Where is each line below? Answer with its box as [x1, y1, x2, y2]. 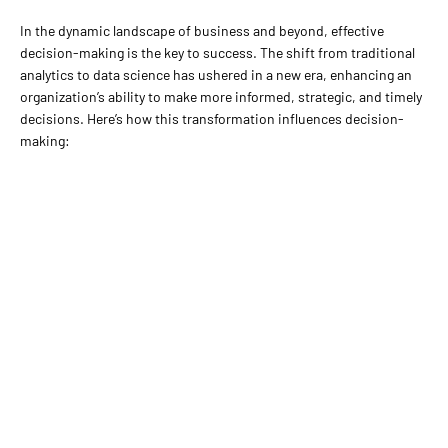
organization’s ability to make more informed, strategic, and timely [20, 87, 422, 105]
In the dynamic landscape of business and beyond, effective [20, 21, 384, 39]
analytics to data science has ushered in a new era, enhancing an [20, 65, 412, 83]
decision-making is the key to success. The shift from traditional [20, 43, 415, 61]
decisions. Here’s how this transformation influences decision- [20, 109, 404, 127]
